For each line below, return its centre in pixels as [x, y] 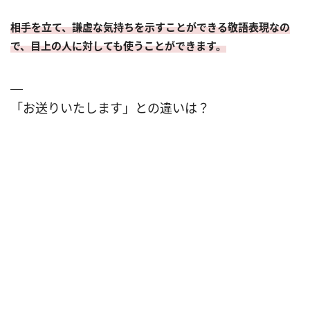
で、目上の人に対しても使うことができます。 [118, 45]
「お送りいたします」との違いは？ [110, 108]
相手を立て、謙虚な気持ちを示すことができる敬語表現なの [150, 27]
